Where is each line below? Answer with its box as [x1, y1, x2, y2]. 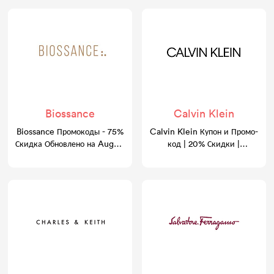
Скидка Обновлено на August [15, 138, 125, 149]
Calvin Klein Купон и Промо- [149, 125, 258, 137]
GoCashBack [179, 150, 229, 161]
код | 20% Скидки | [168, 138, 240, 149]
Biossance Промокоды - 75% [17, 125, 124, 137]
